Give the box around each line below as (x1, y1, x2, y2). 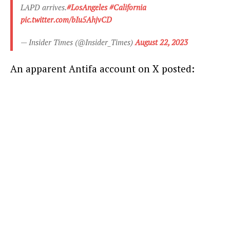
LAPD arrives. (21, 2, 67, 12)
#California (109, 2, 146, 12)
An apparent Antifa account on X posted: (10, 62, 195, 75)
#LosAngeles (67, 2, 107, 12)
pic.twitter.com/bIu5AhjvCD (21, 14, 112, 25)
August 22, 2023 (135, 36, 188, 47)
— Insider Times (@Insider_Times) (21, 36, 135, 47)
